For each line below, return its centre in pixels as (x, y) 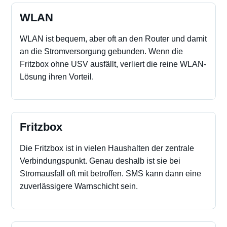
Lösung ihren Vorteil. (57, 77)
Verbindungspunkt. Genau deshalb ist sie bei (100, 161)
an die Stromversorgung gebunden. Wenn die (101, 51)
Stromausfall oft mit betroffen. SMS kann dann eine (110, 174)
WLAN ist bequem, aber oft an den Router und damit (113, 39)
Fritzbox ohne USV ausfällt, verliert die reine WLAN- (113, 64)
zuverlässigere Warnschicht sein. (79, 186)
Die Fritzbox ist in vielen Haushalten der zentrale (107, 148)
